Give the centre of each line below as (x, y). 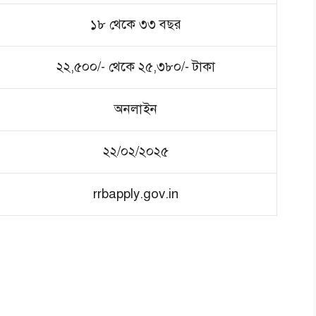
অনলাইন (136, 109)
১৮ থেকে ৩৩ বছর (136, 24)
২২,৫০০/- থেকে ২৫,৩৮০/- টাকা (136, 66)
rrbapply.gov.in (136, 193)
